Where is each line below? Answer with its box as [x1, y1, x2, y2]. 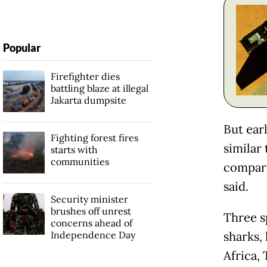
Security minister [50, 193, 128, 206]
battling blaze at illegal [50, 82, 148, 95]
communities [50, 156, 109, 168]
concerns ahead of [50, 217, 132, 229]
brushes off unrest [50, 205, 131, 218]
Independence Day [50, 229, 135, 241]
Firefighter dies [50, 70, 120, 83]
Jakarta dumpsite [50, 94, 126, 107]
